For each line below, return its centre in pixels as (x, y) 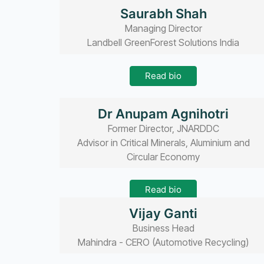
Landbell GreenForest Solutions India (164, 43)
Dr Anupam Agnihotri (164, 113)
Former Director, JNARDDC (163, 128)
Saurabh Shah (163, 14)
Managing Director (163, 29)
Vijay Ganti (164, 214)
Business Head (163, 228)
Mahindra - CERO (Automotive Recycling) (164, 242)
